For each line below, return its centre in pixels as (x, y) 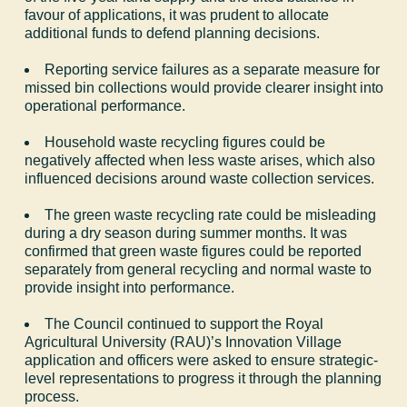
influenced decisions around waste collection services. (200, 178)
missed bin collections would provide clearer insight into (204, 87)
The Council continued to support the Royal (184, 323)
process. (52, 396)
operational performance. (105, 105)
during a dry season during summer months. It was (186, 233)
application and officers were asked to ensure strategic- (202, 360)
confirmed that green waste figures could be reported (194, 251)
